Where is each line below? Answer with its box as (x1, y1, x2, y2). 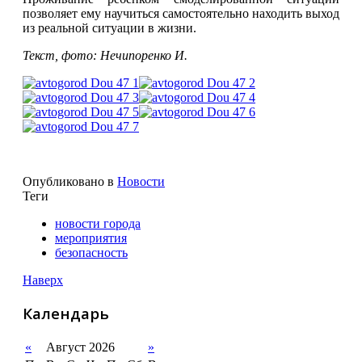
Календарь (23, 302, 109, 323)
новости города (55, 216, 141, 230)
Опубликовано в (23, 174, 114, 188)
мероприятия (55, 230, 127, 245)
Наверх (23, 272, 63, 287)
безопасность (55, 245, 128, 259)
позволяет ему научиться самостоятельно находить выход (23, 6, 339, 20)
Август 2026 (46, 340, 115, 355)
